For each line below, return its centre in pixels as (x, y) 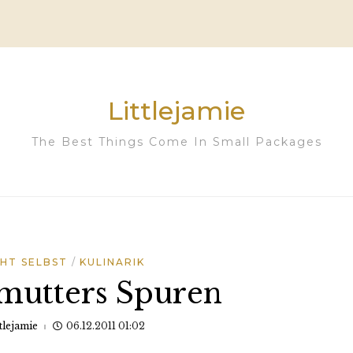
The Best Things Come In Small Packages (176, 142)
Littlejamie (176, 111)
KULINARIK (112, 262)
